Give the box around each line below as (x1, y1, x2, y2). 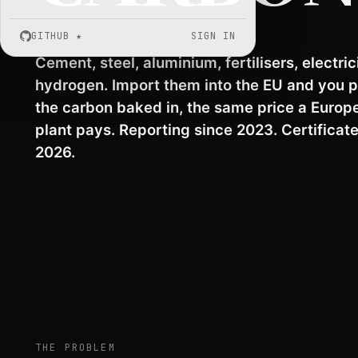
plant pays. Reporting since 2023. (35, 121, 281, 138)
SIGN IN (191, 30, 236, 42)
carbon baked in (62, 98, 179, 116)
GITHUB (31, 30, 70, 42)
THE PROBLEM (35, 341, 116, 355)
